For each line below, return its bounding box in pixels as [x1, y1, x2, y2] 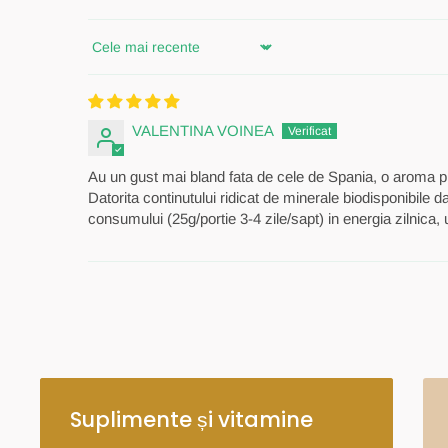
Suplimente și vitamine [70, 404, 313, 434]
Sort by [87, 47, 134, 65]
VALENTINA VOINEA [132, 121, 273, 139]
